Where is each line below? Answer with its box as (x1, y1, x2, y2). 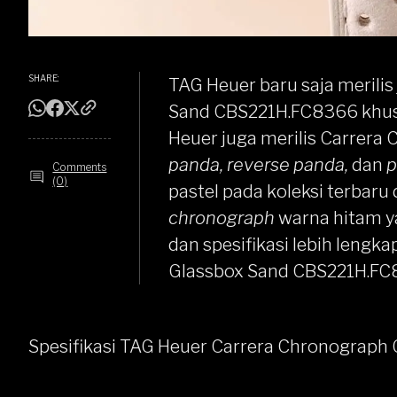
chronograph (168, 207, 275, 229)
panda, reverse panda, (168, 154, 352, 175)
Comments (52, 160, 107, 174)
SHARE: (28, 73, 58, 83)
